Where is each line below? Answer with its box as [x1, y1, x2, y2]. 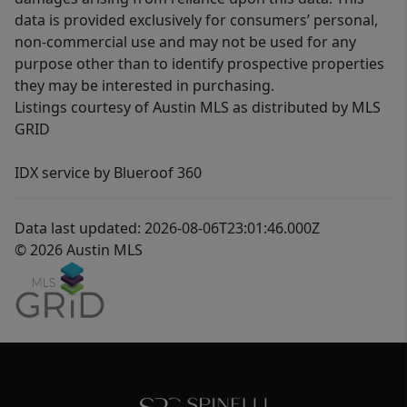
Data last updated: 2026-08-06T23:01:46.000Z [15, 218, 320, 239]
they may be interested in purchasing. [15, 75, 274, 96]
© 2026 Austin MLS [15, 240, 143, 261]
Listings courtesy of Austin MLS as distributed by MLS [15, 97, 381, 118]
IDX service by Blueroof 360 [15, 163, 202, 184]
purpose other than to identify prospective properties [15, 54, 384, 74]
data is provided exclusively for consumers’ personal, [15, 10, 378, 31]
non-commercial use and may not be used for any [15, 32, 356, 53]
